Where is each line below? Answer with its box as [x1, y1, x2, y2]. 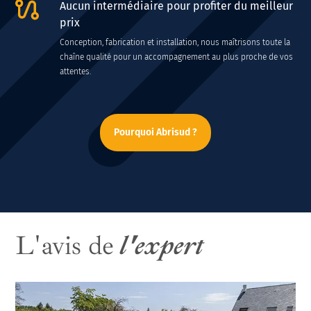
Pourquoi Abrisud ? [114, 126, 197, 139]
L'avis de [15, 228, 115, 262]
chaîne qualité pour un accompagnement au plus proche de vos [60, 51, 294, 62]
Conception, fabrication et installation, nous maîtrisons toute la [60, 37, 291, 47]
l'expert [114, 228, 204, 262]
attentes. [60, 66, 92, 76]
